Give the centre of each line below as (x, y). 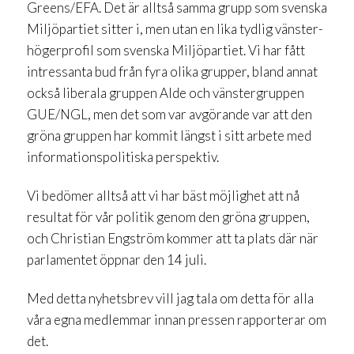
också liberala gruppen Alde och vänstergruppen (166, 92)
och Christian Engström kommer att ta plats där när (173, 238)
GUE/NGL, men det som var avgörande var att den (169, 114)
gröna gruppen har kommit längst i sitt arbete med (169, 135)
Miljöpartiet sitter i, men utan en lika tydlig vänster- (175, 28)
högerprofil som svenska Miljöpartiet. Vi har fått (166, 50)
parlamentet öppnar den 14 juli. (117, 259)
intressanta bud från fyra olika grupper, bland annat (172, 71)
